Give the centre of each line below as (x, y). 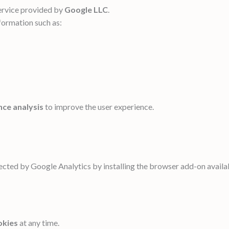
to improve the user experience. (99, 106)
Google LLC (86, 9)
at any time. (39, 222)
